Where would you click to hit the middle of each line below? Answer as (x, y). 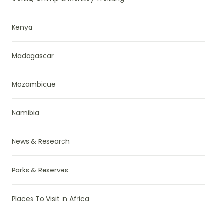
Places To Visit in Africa (50, 198)
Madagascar (33, 55)
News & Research (41, 141)
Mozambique (34, 84)
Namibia (25, 113)
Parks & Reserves (40, 170)
